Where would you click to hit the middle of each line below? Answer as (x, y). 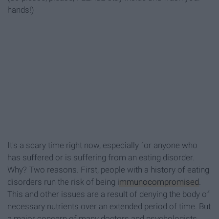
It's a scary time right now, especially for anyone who (102, 145)
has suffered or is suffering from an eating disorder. (101, 157)
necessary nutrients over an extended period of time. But (109, 206)
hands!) (21, 10)
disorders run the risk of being (62, 182)
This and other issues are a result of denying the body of (109, 194)
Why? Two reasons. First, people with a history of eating (108, 169)
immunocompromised (158, 182)
